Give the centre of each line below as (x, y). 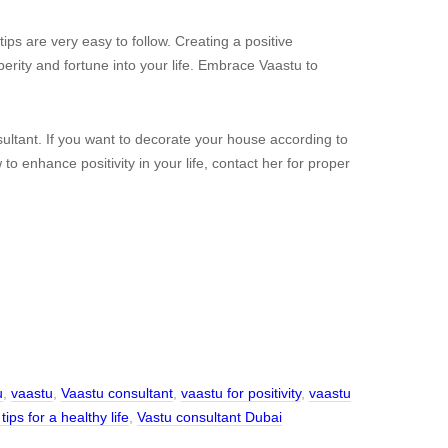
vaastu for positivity (241, 393)
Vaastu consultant (117, 393)
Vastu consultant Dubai (209, 417)
